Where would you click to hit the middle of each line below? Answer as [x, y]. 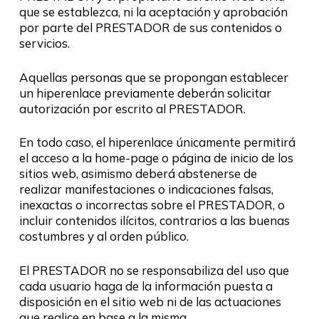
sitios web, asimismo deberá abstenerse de [138, 173]
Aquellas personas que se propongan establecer [153, 77]
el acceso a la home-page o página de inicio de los [156, 158]
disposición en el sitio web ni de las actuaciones [150, 301]
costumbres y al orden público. [104, 236]
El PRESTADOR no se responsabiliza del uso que [154, 270]
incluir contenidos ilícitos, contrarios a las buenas [154, 220]
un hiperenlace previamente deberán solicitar [145, 93]
